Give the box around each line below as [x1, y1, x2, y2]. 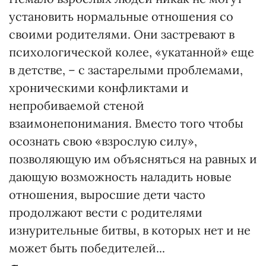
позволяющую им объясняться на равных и [9, 151, 257, 166]
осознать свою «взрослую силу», [9, 134, 197, 148]
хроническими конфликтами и [9, 80, 189, 95]
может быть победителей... [9, 240, 165, 255]
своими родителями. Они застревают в [9, 27, 235, 42]
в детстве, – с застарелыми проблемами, [9, 62, 243, 77]
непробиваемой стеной [9, 98, 144, 113]
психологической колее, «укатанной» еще [9, 45, 254, 59]
